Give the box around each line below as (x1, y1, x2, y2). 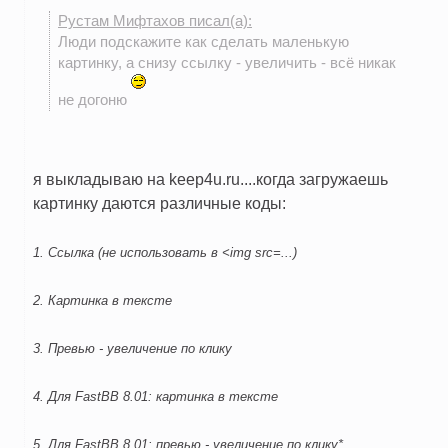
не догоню (58, 92, 131, 109)
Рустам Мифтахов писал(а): (58, 13, 252, 30)
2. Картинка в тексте (33, 293, 172, 309)
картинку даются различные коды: (33, 194, 286, 213)
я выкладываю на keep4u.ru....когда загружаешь (33, 170, 388, 189)
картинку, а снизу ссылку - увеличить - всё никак (58, 55, 396, 72)
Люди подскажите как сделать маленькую (58, 34, 349, 51)
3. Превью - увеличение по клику (33, 341, 232, 357)
